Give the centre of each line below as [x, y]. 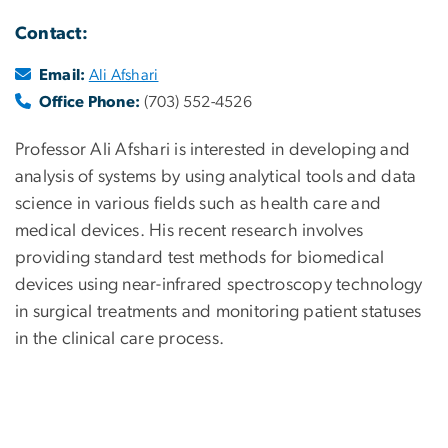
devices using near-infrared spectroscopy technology [219, 285]
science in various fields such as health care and [198, 204]
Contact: [51, 33]
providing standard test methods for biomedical [200, 258]
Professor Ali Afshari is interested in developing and [213, 150]
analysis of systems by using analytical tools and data [216, 177]
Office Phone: [90, 102]
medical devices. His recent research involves [189, 231]
